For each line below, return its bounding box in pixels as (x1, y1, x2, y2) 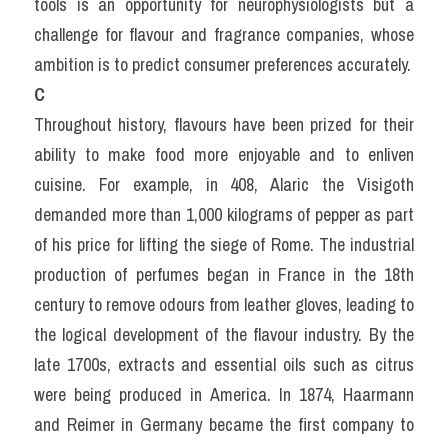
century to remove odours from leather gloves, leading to (34, 292, 414, 317)
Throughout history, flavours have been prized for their (34, 112, 414, 137)
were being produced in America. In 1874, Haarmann (34, 382, 414, 407)
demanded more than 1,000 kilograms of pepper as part (34, 202, 414, 227)
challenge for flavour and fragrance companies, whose (34, 22, 414, 47)
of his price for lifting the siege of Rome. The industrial (34, 232, 414, 257)
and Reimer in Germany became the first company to (34, 412, 414, 437)
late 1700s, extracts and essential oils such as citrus (34, 352, 414, 377)
